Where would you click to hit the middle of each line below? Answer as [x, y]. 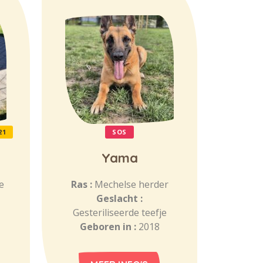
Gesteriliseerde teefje [119, 213]
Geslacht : [119, 198]
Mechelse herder [131, 184]
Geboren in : [109, 227]
